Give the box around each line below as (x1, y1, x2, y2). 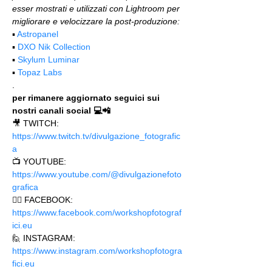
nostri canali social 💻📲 (12, 106, 110, 115)
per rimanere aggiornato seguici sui (12, 93, 162, 103)
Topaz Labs (18, 67, 62, 77)
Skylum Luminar (18, 55, 80, 64)
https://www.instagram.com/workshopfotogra (12, 246, 182, 256)
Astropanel (17, 29, 58, 39)
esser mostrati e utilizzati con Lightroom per (12, 4, 182, 13)
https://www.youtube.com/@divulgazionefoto (12, 169, 182, 179)
